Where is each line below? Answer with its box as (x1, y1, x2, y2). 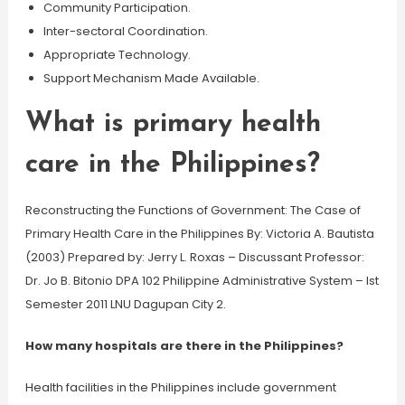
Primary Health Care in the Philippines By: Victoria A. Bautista (24, 225, 374, 242)
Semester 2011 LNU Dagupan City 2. (24, 296, 226, 313)
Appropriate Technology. (42, 46, 191, 63)
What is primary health (24, 110, 321, 138)
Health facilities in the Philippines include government (24, 379, 336, 396)
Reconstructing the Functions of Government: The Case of (24, 202, 361, 219)
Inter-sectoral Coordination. (42, 23, 208, 40)
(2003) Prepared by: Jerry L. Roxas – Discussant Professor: (24, 249, 364, 266)
